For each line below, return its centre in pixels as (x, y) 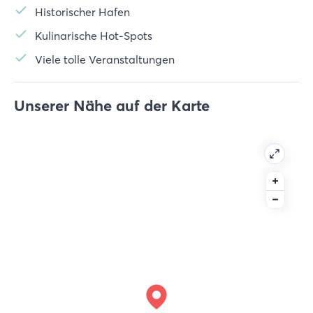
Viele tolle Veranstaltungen (105, 59)
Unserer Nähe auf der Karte (112, 105)
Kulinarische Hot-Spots (94, 36)
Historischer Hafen (82, 12)
